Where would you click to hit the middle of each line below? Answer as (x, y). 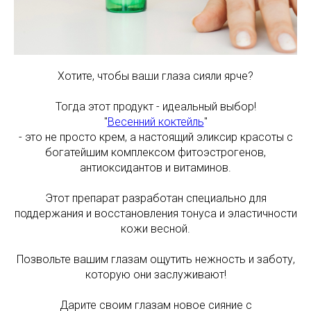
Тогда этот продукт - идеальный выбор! (155, 107)
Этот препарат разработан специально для (155, 198)
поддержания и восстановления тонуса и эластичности (155, 213)
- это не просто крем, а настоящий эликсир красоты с (155, 137)
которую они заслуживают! (155, 275)
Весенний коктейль (155, 122)
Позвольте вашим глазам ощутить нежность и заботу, (155, 259)
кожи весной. (155, 229)
